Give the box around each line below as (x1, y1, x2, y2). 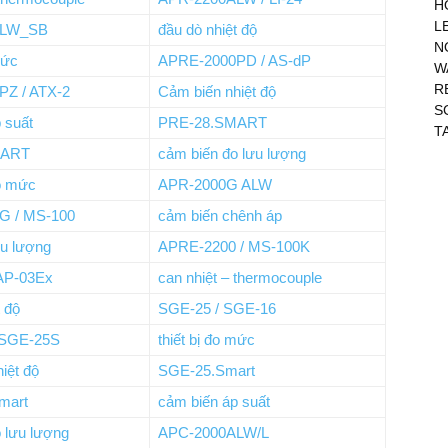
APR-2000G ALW (158, 176, 272, 193)
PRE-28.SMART (158, 114, 267, 131)
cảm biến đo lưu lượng (158, 145, 306, 162)
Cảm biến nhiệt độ (158, 83, 276, 100)
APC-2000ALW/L (158, 424, 269, 441)
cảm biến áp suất (158, 393, 270, 410)
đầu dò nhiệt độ (158, 21, 257, 38)
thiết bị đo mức (158, 331, 255, 348)
